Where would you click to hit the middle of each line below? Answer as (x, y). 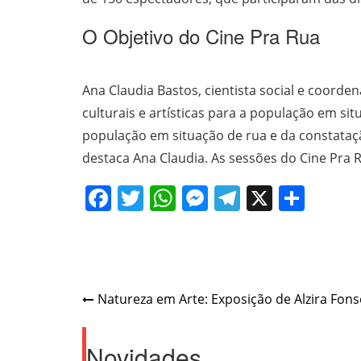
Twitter (185, 197)
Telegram (297, 197)
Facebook (169, 197)
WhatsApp (238, 197)
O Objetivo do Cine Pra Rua (201, 35)
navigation (137, 329)
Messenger (274, 197)
